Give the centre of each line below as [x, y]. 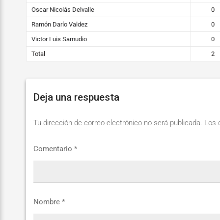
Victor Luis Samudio [59, 39]
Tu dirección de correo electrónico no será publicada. [118, 123]
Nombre [48, 202]
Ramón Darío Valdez [59, 24]
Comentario [54, 149]
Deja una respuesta [76, 97]
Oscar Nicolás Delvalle [63, 10]
